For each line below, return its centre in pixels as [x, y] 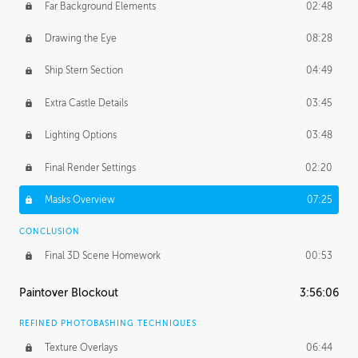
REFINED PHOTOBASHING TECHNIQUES [108, 324]
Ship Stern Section [84, 71]
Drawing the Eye [80, 39]
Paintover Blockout [69, 293]
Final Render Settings [90, 167]
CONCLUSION [50, 232]
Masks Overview [80, 199]
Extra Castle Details [86, 103]
